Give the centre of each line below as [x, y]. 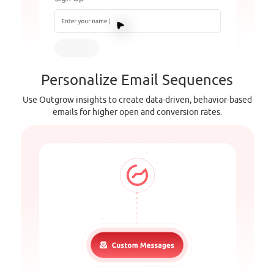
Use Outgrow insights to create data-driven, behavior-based [137, 100]
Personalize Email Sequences [137, 80]
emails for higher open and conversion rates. [137, 113]
